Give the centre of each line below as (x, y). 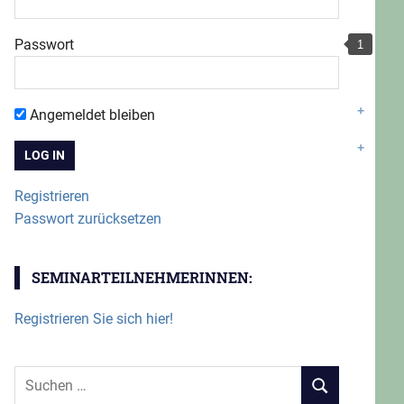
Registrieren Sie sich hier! (94, 318)
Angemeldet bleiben (91, 115)
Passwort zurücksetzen (88, 218)
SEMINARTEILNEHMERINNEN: (142, 277)
